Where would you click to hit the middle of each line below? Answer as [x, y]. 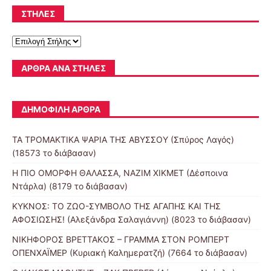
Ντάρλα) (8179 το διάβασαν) [70, 186]
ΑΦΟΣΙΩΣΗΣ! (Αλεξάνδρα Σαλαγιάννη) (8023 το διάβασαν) [132, 220]
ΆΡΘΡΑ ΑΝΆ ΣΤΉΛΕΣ [64, 68]
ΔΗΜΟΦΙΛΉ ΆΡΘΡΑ [61, 109]
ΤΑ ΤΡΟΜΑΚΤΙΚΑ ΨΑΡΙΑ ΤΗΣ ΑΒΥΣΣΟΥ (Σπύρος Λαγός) [123, 140]
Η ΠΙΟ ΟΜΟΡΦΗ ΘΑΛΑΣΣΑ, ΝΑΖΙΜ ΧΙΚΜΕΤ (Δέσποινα [120, 173]
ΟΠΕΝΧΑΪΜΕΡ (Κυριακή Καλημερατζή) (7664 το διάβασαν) [130, 253]
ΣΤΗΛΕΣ [38, 14]
